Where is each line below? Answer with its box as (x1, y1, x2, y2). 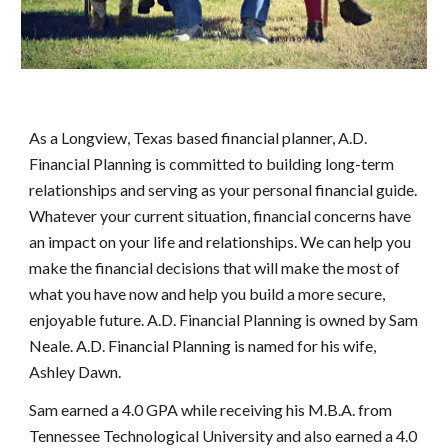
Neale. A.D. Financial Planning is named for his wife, (29, 335, 377, 355)
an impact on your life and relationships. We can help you (29, 231, 412, 251)
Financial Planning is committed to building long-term (29, 153, 395, 173)
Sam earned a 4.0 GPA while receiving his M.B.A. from (29, 399, 393, 419)
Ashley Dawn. (29, 361, 122, 381)
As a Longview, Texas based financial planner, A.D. (29, 127, 368, 147)
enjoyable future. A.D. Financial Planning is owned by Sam (29, 309, 419, 329)
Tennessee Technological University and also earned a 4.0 (29, 425, 418, 445)
